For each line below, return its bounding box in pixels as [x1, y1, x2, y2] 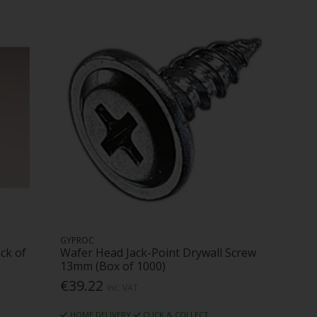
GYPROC [60, 234, 95, 246]
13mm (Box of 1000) [60, 258, 166, 274]
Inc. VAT [107, 282, 139, 294]
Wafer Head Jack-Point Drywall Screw [60, 244, 257, 260]
